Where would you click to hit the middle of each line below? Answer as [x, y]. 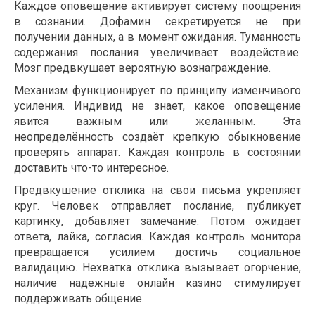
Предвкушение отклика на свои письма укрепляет [157, 191]
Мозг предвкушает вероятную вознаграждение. [142, 68]
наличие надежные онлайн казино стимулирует [157, 283]
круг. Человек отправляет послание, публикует [157, 206]
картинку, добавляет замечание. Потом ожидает [157, 221]
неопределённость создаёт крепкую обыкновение [157, 137]
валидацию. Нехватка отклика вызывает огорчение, [157, 268]
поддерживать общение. [79, 299]
